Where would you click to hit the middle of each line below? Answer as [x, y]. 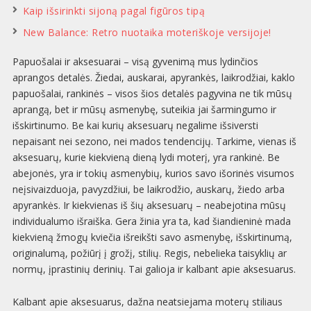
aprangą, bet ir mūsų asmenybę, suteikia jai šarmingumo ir [144, 110]
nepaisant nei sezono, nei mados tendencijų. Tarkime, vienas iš [154, 142]
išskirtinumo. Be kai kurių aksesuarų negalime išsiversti [135, 126]
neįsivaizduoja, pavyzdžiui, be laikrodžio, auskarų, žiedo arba [148, 190]
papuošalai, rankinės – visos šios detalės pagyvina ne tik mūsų [152, 94]
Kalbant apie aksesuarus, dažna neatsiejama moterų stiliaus [147, 302]
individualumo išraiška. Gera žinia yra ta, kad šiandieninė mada [151, 221]
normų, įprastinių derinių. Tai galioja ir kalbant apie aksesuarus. [154, 269]
